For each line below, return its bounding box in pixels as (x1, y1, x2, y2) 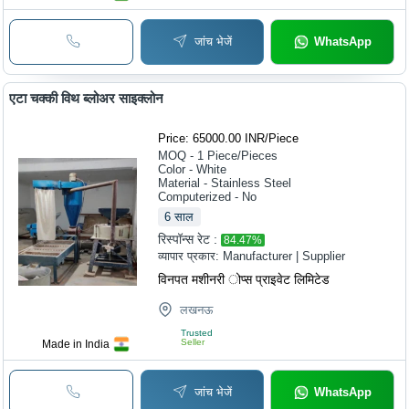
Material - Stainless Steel (158, 175, 292, 190)
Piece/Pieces (207, 148, 278, 163)
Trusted (181, 327, 214, 338)
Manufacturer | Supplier (223, 248, 346, 263)
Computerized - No (158, 189, 257, 204)
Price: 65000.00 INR (158, 131, 266, 145)
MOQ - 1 (158, 148, 204, 163)
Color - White (158, 162, 227, 176)
